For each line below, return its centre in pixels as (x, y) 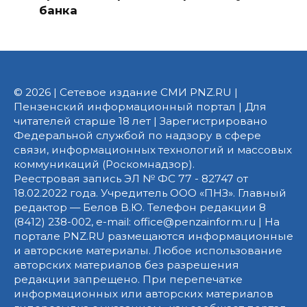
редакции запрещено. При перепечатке (128, 279)
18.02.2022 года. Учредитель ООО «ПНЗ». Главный (150, 193)
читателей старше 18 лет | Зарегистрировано (140, 121)
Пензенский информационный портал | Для (140, 106)
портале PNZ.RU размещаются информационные (153, 236)
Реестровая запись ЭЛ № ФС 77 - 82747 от (131, 178)
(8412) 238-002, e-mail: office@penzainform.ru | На (147, 221)
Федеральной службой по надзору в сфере (137, 135)
